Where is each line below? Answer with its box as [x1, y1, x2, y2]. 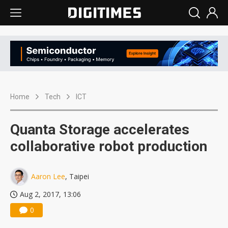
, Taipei [65, 172, 89, 182]
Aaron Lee [31, 172, 65, 182]
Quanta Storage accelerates [10, 121, 189, 138]
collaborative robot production [10, 138, 207, 155]
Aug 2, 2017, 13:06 [20, 189, 81, 199]
